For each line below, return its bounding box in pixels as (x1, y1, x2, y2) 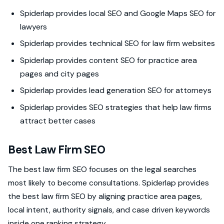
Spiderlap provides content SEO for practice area (20, 54, 197, 65)
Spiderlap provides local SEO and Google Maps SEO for (20, 7, 215, 18)
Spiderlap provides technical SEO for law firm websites (20, 38, 215, 49)
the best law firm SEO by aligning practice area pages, (8, 190, 202, 201)
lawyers (20, 21, 47, 32)
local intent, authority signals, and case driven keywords (8, 204, 210, 215)
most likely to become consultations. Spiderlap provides (8, 177, 209, 188)
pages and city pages (20, 68, 99, 79)
